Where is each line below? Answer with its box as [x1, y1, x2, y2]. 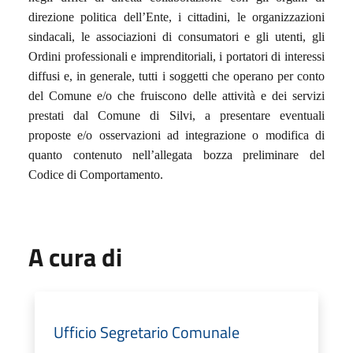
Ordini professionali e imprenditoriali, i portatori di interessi [28, 49, 325, 63]
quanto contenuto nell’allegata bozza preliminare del [28, 147, 325, 162]
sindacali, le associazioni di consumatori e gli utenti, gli [28, 29, 325, 43]
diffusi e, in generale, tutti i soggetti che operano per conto [28, 69, 325, 83]
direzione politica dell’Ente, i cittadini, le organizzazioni [28, 9, 325, 24]
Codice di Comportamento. [28, 167, 163, 181]
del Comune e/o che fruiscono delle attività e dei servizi [28, 88, 325, 102]
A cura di [28, 237, 122, 276]
